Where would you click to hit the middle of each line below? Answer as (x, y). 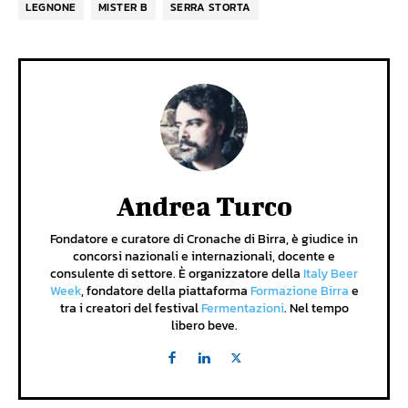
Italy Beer (331, 273)
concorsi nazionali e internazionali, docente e (204, 256)
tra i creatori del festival (130, 308)
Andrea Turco (204, 205)
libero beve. (204, 325)
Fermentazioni (242, 308)
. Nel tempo (316, 308)
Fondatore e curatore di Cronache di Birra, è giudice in (204, 239)
